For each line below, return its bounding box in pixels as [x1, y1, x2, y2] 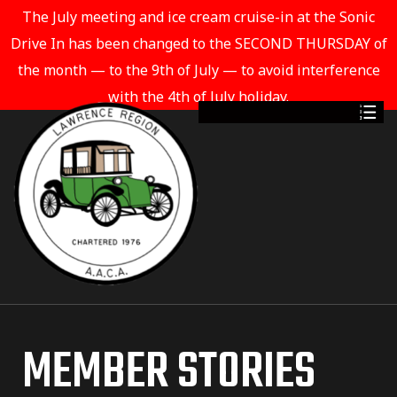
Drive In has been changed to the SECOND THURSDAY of [10, 34, 387, 53]
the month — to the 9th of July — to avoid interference [17, 60, 380, 80]
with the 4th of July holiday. [108, 87, 289, 106]
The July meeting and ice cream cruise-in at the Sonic [22, 7, 375, 27]
